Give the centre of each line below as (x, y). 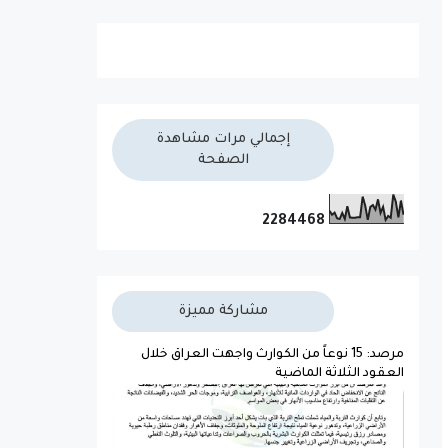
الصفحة (223, 160)
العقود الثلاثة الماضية (339, 373)
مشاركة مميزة (223, 311)
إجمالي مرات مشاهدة (223, 139)
